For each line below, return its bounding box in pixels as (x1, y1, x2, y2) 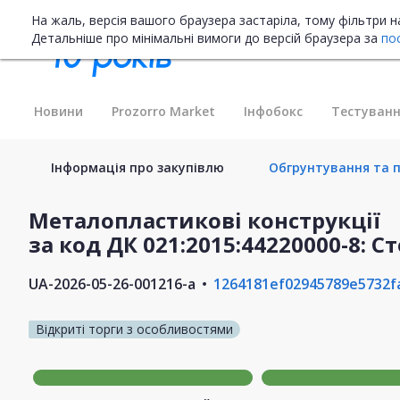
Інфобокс (244, 102, 303, 120)
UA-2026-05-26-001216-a (29, 273, 196, 294)
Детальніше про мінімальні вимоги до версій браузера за (31, 29, 381, 46)
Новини (34, 102, 83, 120)
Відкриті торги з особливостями (36, 320, 233, 337)
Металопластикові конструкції (29, 204, 380, 235)
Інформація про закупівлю (51, 158, 224, 176)
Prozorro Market (112, 102, 215, 120)
